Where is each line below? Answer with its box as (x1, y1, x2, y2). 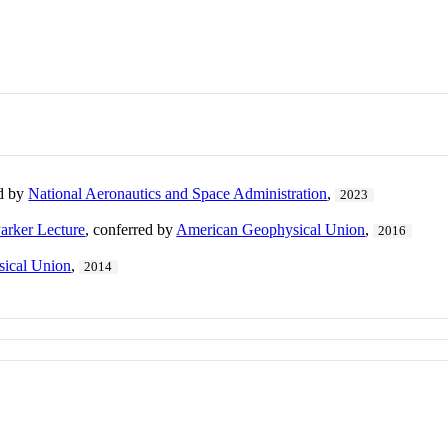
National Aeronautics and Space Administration (28, 185, 328, 203)
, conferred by (85, 221, 177, 239)
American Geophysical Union (176, 221, 366, 239)
